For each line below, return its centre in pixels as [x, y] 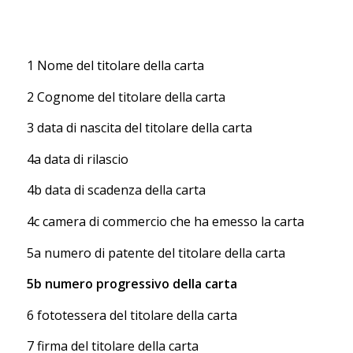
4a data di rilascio [77, 159]
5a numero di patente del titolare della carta [156, 253]
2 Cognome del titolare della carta [126, 97]
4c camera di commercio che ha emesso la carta [165, 222]
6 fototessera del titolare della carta [132, 315]
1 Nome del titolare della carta [115, 66]
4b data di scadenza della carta [116, 190]
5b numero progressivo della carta [132, 284]
